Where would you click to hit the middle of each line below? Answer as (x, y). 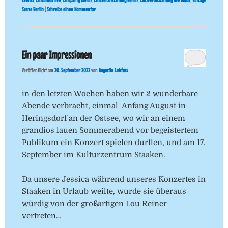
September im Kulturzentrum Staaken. (93, 154)
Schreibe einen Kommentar (71, 9)
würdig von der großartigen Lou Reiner (94, 203)
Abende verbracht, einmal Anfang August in (104, 106)
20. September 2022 (72, 70)
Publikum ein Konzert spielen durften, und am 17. (113, 142)
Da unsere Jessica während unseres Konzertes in (113, 179)
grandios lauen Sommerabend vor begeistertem (110, 130)
